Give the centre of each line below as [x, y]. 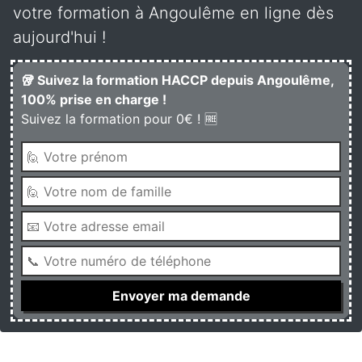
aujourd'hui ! [59, 37]
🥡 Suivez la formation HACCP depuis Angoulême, [177, 80]
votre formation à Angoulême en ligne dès [173, 13]
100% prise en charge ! [94, 99]
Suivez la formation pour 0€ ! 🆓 [119, 119]
